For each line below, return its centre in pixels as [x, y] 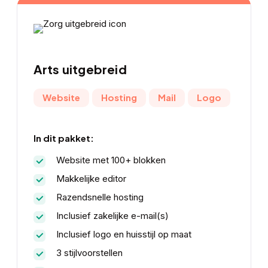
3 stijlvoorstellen [89, 252]
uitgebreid [94, 69]
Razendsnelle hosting [100, 197]
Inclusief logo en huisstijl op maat [124, 234]
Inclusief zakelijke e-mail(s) [112, 215]
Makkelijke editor [91, 178]
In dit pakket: [63, 138]
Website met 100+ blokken [111, 160]
